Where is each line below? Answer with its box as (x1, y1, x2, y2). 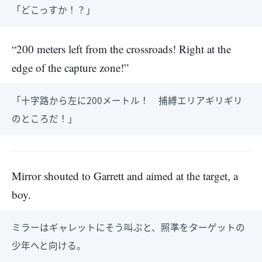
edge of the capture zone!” (12, 60, 129, 75)
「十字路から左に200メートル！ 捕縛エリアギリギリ (12, 94, 243, 106)
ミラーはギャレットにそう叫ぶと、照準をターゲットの (12, 220, 245, 233)
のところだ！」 (12, 112, 77, 125)
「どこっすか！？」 (12, 3, 95, 16)
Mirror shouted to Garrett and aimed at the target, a (12, 168, 238, 183)
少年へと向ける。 (12, 239, 86, 251)
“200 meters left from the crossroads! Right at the (12, 42, 231, 56)
